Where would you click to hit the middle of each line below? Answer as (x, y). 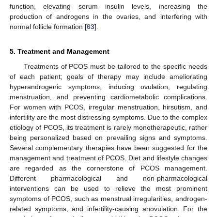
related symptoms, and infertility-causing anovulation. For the (108, 209)
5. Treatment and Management (60, 51)
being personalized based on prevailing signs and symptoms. (108, 138)
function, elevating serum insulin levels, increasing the (108, 6)
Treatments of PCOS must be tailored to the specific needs (115, 66)
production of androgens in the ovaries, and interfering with (108, 16)
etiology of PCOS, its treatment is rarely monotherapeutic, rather (108, 127)
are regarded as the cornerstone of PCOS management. (108, 168)
